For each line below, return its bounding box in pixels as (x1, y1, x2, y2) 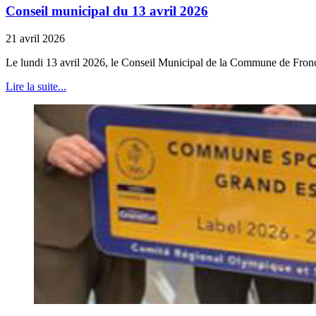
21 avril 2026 (6, 32, 65, 44)
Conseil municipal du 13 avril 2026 (6, 4, 208, 19)
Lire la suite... (6, 80, 66, 92)
